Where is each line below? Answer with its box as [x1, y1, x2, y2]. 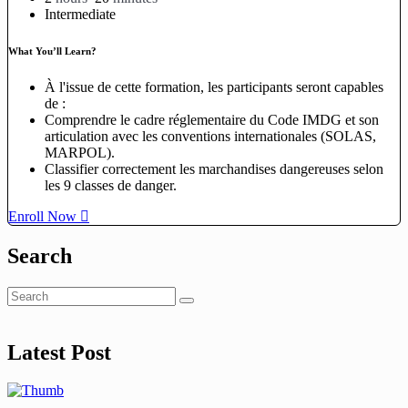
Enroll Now [8, 208, 76, 224]
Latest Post [7, 340, 111, 364]
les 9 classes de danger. [45, 177, 177, 193]
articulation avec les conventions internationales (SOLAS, [45, 127, 376, 144]
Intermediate [45, 5, 116, 22]
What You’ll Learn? [8, 45, 97, 56]
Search [7, 243, 72, 268]
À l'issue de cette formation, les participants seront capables [45, 78, 383, 95]
